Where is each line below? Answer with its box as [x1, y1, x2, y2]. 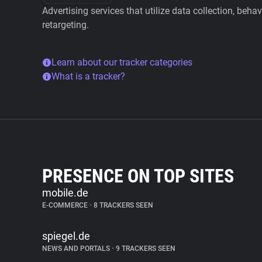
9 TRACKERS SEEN [114, 244, 175, 253]
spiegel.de [42, 230, 90, 242]
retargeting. [42, 19, 89, 30]
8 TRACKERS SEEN [92, 201, 153, 209]
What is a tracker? [51, 71, 125, 82]
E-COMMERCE [42, 201, 89, 209]
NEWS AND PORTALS [42, 244, 112, 253]
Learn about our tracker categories [51, 57, 192, 68]
